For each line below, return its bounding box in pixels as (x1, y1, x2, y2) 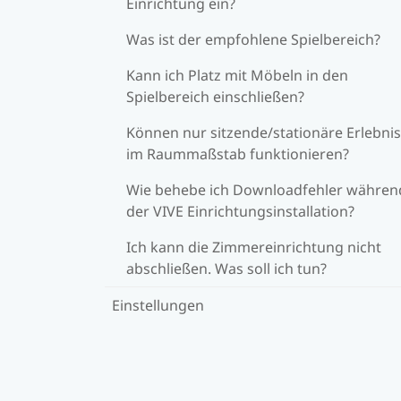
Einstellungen (112, 294, 204, 315)
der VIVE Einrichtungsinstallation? (126, 200, 354, 221)
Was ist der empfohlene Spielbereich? (126, 29, 380, 49)
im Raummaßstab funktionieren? (126, 143, 349, 164)
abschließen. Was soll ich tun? (126, 258, 327, 278)
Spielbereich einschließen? (126, 86, 304, 107)
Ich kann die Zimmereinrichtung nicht (126, 236, 381, 257)
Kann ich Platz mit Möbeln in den (126, 64, 348, 85)
